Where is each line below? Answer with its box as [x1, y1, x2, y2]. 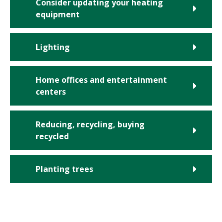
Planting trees [36, 164, 93, 175]
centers [36, 86, 66, 98]
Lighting [36, 42, 70, 53]
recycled [36, 131, 69, 142]
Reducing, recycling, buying [36, 119, 145, 130]
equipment [36, 9, 80, 20]
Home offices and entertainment [36, 74, 167, 86]
